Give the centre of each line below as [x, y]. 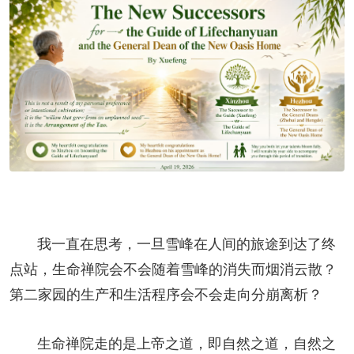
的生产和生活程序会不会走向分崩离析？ [194, 295]
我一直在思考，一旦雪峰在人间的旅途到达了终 [173, 245]
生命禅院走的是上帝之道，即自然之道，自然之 [173, 344]
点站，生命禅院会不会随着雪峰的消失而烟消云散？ [173, 270]
